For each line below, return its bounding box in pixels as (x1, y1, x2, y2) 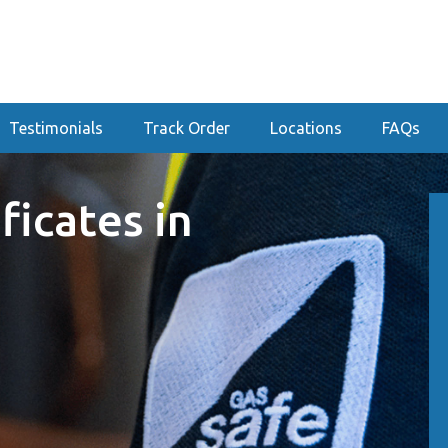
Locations (269, 119, 342, 137)
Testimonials (8, 119, 103, 137)
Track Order (142, 119, 230, 137)
